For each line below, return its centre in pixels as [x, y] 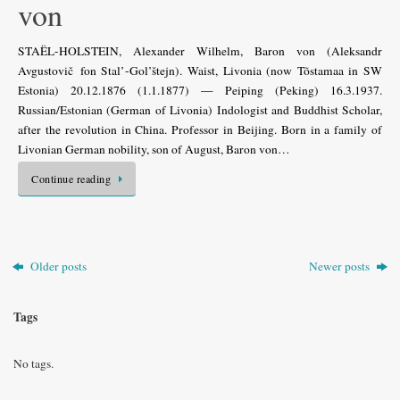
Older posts [59, 266]
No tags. [33, 363]
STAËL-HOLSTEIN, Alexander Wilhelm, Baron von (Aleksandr [200, 50]
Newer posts [339, 266]
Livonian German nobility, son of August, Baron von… [154, 149]
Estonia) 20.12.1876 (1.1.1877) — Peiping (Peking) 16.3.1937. [200, 90]
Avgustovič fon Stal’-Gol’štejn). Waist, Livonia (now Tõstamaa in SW [200, 70]
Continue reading [71, 178]
